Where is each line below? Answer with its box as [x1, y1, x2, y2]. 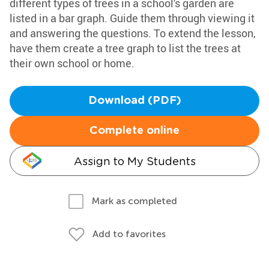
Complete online [89, 125, 180, 136]
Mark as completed [92, 195, 177, 207]
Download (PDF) [88, 95, 181, 106]
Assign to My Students [73, 155, 196, 168]
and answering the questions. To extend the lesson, [10, 26, 256, 40]
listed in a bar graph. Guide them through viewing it [10, 11, 255, 25]
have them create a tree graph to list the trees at [10, 41, 241, 55]
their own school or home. [10, 56, 134, 70]
